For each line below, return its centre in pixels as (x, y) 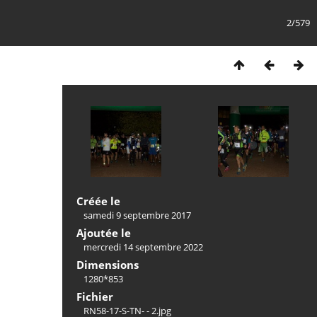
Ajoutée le (104, 233)
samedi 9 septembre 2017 (137, 215)
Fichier (95, 296)
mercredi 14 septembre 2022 (143, 247)
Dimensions (108, 265)
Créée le (98, 201)
